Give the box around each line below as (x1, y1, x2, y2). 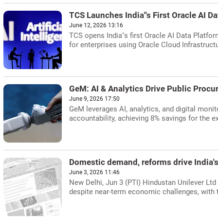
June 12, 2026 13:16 (69, 22, 123, 29)
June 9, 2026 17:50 (69, 95, 120, 102)
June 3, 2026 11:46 (69, 169, 120, 176)
